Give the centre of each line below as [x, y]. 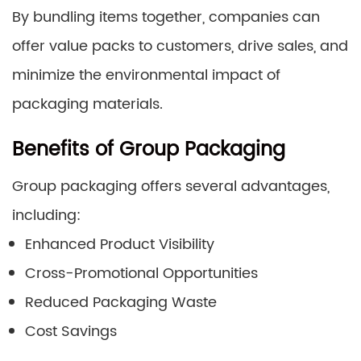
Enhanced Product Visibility [120, 244]
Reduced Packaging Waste [121, 302]
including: [46, 215]
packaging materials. [87, 104]
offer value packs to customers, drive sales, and [180, 46]
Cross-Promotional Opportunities [141, 273]
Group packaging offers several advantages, [171, 186]
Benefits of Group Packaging [149, 149]
